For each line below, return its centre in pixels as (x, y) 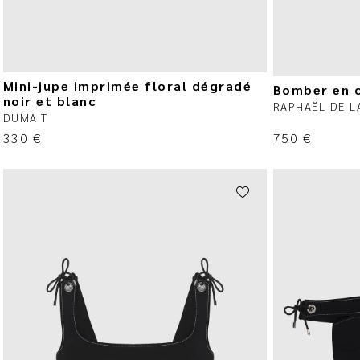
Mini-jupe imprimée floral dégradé (127, 85)
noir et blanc (49, 100)
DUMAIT (25, 117)
